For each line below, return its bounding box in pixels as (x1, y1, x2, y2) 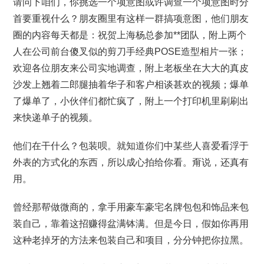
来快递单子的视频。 (13, 113, 98, 123)
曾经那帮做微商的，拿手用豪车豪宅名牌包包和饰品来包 (13, 202, 249, 212)
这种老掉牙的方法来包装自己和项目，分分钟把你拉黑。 (13, 235, 249, 245)
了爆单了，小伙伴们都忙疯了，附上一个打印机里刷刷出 (13, 96, 249, 106)
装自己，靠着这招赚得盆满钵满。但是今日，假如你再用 (13, 219, 249, 229)
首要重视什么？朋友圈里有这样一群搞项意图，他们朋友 (13, 14, 249, 24)
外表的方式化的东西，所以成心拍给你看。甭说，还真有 (13, 157, 249, 167)
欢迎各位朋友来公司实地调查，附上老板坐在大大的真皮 (13, 63, 249, 73)
